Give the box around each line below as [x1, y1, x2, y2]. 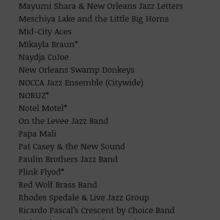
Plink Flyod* [19, 166, 65, 177]
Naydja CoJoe [19, 51, 69, 62]
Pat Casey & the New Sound [19, 140, 126, 152]
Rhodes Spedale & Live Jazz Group [19, 192, 150, 203]
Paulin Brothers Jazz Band [19, 153, 118, 165]
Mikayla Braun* [19, 38, 79, 50]
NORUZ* [19, 89, 50, 101]
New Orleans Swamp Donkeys [19, 64, 135, 75]
